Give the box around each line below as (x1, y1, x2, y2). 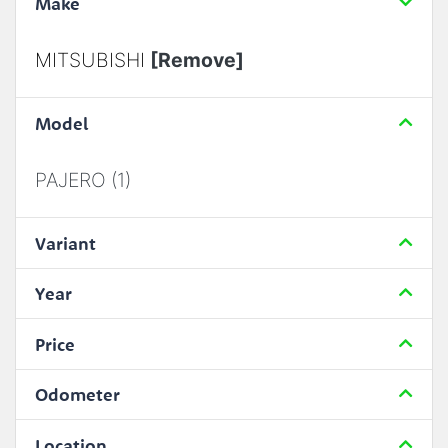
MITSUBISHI (34, 47, 150, 72)
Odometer (34, 383, 120, 407)
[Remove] (149, 47, 244, 72)
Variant (34, 231, 96, 255)
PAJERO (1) (34, 167, 131, 192)
